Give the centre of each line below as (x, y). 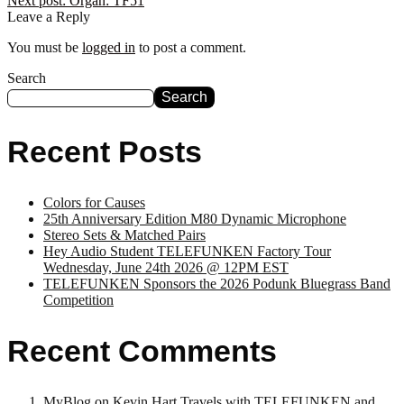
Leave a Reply (49, 17)
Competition (78, 299)
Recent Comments (142, 350)
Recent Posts (105, 151)
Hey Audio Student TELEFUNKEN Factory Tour (187, 251)
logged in (109, 48)
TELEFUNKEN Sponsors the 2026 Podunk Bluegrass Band (217, 283)
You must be (45, 48)
